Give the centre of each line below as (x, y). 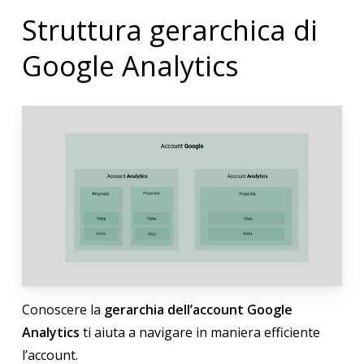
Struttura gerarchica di (169, 30)
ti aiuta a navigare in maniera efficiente (199, 332)
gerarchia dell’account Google (198, 310)
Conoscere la (63, 310)
